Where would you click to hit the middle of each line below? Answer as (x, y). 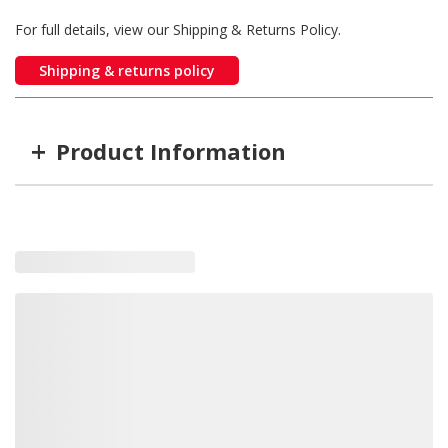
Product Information (171, 150)
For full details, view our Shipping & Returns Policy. (178, 30)
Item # (52, 210)
